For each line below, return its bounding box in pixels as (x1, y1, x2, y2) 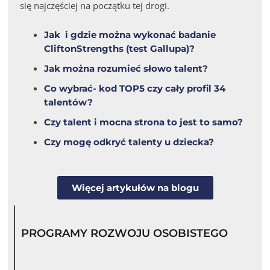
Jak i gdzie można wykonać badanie (44, 29, 216, 41)
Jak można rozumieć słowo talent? (44, 63, 209, 75)
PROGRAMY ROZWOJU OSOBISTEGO (21, 227, 228, 240)
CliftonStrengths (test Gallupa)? (44, 43, 195, 55)
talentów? (44, 96, 93, 108)
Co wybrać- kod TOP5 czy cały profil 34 (44, 83, 226, 95)
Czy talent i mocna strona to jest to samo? (44, 116, 243, 128)
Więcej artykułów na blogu (71, 182, 199, 194)
